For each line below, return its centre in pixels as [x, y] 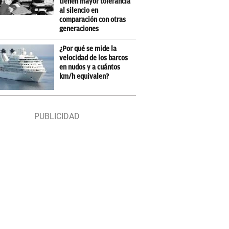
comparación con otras [93, 20]
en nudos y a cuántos [90, 67]
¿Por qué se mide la [88, 49]
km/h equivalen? [84, 76]
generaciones [79, 29]
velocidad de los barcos [94, 58]
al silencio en [79, 10]
